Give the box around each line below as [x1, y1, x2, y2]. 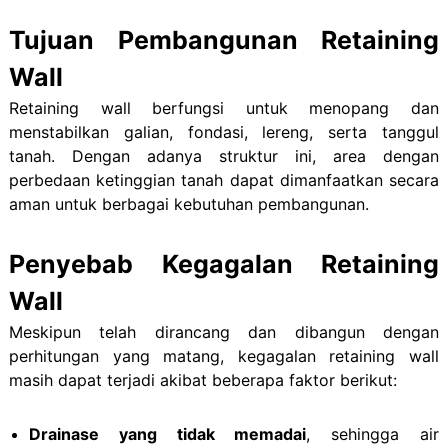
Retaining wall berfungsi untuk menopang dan [8, 97, 440, 118]
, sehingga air [306, 423, 440, 444]
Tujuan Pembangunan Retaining [8, 24, 440, 55]
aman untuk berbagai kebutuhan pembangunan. [8, 193, 369, 214]
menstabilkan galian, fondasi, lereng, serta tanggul [8, 121, 440, 142]
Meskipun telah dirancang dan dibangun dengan [8, 321, 440, 342]
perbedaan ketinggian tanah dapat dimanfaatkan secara [8, 169, 440, 190]
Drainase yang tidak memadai [28, 423, 307, 444]
